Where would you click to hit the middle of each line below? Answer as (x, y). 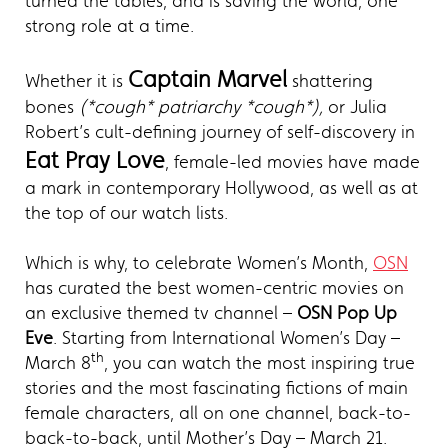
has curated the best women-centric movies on (214, 287)
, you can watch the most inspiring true (259, 362)
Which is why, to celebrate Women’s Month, (199, 262)
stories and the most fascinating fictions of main (216, 387)
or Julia (355, 106)
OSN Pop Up (347, 312)
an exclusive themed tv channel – (161, 312)
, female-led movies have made (292, 161)
